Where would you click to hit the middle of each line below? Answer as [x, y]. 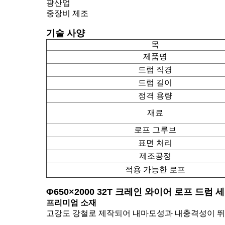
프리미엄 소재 [71, 203]
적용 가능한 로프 [155, 170]
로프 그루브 [155, 130]
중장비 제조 [67, 13]
